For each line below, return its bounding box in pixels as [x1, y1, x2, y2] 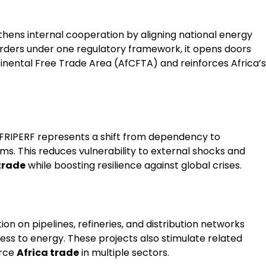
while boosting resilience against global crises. [26, 158, 242, 172]
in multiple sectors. [79, 246, 169, 260]
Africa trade [17, 246, 79, 260]
